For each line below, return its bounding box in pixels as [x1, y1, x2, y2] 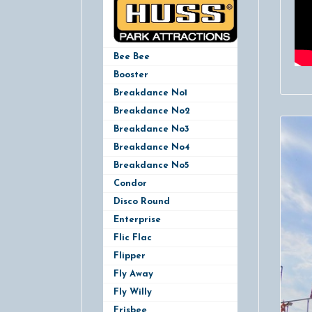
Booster [114, 70, 148, 79]
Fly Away [114, 269, 153, 279]
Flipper [114, 251, 146, 260]
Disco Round [114, 196, 170, 206]
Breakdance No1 [114, 88, 187, 97]
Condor [114, 178, 147, 188]
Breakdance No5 [114, 160, 189, 170]
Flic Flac [114, 233, 152, 242]
